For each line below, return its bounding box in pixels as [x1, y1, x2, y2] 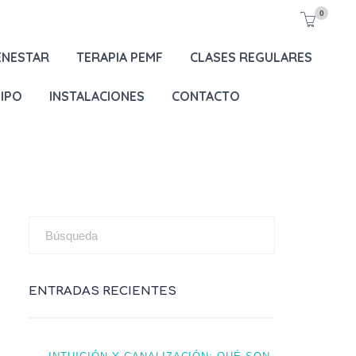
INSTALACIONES [48, 88, 145, 104]
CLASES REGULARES [189, 49, 312, 65]
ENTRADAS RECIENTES [29, 284, 176, 298]
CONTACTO [171, 88, 240, 104]
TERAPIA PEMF [75, 49, 163, 65]
